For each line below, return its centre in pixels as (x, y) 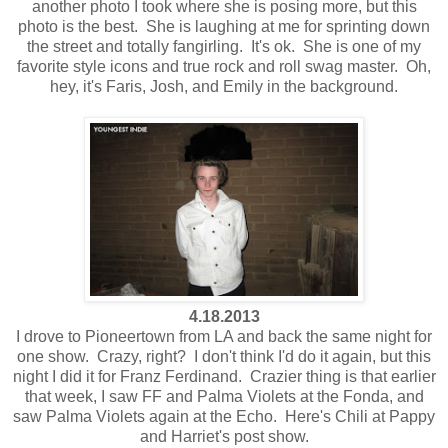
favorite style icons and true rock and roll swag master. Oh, (224, 66)
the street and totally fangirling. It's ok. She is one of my (224, 46)
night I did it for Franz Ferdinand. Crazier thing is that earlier (224, 376)
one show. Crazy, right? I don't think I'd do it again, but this (224, 356)
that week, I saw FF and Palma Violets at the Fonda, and (224, 396)
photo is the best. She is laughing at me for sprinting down (224, 26)
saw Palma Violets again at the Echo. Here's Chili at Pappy (224, 416)
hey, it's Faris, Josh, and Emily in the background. (224, 86)
